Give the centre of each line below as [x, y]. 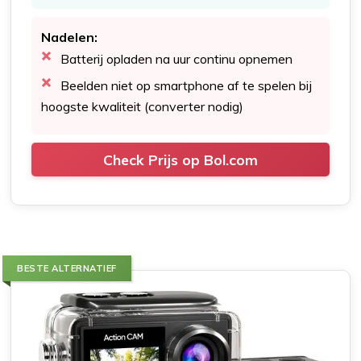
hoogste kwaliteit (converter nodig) [143, 107]
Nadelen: [70, 37]
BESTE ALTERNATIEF [67, 269]
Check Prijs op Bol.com [180, 160]
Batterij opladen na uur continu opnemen [177, 59]
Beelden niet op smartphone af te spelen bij [187, 86]
